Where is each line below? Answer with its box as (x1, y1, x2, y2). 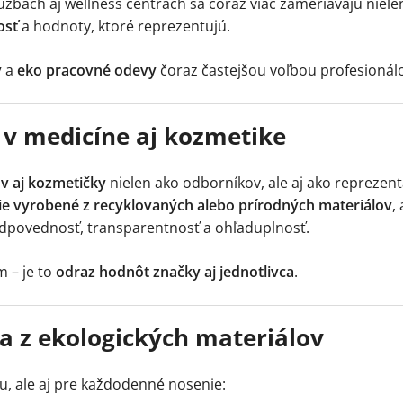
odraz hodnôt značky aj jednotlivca (56, 262, 294, 282)
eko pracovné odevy (17, 60, 157, 81)
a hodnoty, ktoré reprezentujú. (18, 16, 230, 37)
